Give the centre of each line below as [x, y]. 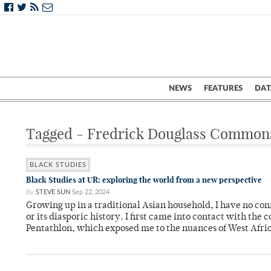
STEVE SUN [53, 192]
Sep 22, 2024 [91, 192]
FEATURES [223, 88]
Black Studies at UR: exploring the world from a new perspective [144, 180]
